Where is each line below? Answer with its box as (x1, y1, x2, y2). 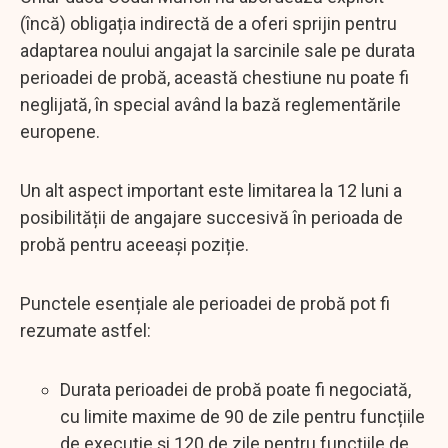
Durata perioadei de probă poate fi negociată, (60, 378, 411, 400)
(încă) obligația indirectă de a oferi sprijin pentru (20, 12, 397, 34)
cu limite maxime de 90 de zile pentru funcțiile (60, 405, 425, 427)
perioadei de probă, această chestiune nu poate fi (20, 66, 409, 88)
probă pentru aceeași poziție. (20, 233, 249, 255)
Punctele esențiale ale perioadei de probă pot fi (20, 292, 390, 314)
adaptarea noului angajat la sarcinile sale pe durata (20, 39, 415, 61)
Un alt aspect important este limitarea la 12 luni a (20, 179, 402, 201)
